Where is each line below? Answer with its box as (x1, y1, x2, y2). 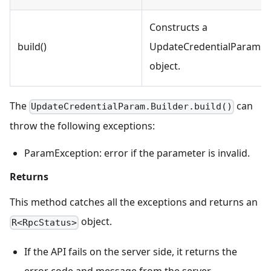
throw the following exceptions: (10, 119, 155, 133)
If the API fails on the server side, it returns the (24, 245, 237, 259)
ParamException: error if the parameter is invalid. (24, 146, 250, 160)
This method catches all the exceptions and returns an (10, 195, 258, 209)
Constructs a (149, 20, 207, 34)
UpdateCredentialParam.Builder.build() (31, 101, 233, 113)
